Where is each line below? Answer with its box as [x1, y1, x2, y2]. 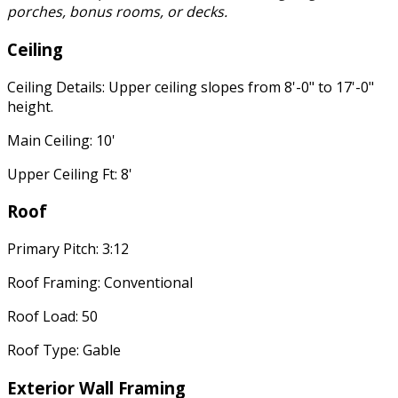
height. [7, 96, 53, 116]
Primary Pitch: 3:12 [7, 238, 129, 259]
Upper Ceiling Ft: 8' [7, 163, 132, 184]
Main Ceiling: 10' [7, 130, 115, 150]
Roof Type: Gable [7, 339, 121, 360]
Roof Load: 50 [7, 306, 98, 326]
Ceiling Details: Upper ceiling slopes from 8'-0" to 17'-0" [7, 76, 374, 97]
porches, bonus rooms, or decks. [7, 2, 227, 22]
